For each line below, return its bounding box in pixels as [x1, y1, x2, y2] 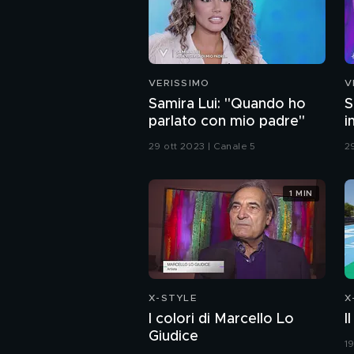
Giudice [149, 330, 198, 345]
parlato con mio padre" [149, 115, 305, 130]
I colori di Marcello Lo [149, 312, 294, 327]
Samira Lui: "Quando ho [149, 97, 306, 112]
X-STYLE [149, 293, 197, 303]
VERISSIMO [149, 78, 210, 88]
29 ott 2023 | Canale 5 [149, 141, 256, 152]
